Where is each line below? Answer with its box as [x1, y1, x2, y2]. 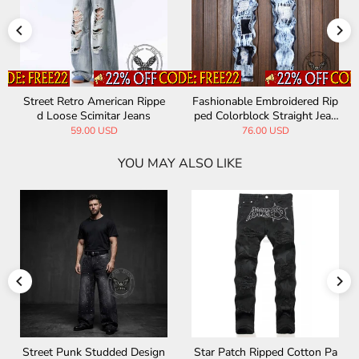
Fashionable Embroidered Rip [192, 94, 338, 110]
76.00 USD [241, 124, 289, 138]
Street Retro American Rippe [22, 94, 165, 110]
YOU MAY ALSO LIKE [117, 155, 242, 173]
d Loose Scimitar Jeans [37, 108, 151, 124]
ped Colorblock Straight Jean [193, 108, 337, 124]
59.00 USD [70, 124, 118, 138]
